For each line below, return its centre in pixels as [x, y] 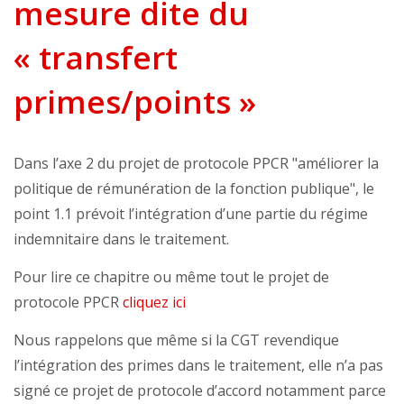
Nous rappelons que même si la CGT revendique [176, 340]
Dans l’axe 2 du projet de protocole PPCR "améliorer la [196, 164]
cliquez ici [154, 303]
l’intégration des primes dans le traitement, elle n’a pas [198, 366]
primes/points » [135, 102]
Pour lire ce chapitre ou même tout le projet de [171, 277]
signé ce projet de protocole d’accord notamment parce [200, 391]
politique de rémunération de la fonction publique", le [194, 189]
